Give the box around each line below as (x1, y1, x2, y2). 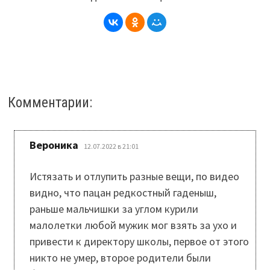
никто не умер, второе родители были (29, 250, 211, 265)
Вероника (29, 137, 78, 152)
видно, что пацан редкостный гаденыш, (29, 185, 216, 199)
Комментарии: (7, 94, 92, 111)
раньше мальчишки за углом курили (29, 201, 198, 216)
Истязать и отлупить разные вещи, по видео (29, 169, 239, 183)
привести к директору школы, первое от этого (29, 234, 249, 248)
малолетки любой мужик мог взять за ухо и (29, 218, 237, 232)
